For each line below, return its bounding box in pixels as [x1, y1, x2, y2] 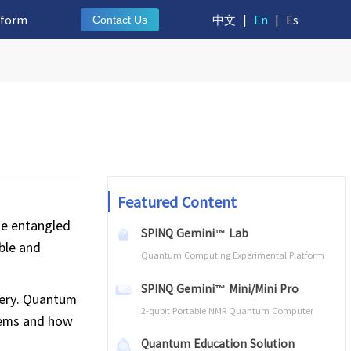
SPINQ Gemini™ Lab [140, 225, 248, 241]
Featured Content [118, 191, 237, 212]
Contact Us [92, 13, 147, 26]
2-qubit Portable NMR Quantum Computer [140, 303, 313, 317]
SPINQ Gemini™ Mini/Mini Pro [140, 280, 299, 296]
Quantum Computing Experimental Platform [140, 248, 324, 262]
